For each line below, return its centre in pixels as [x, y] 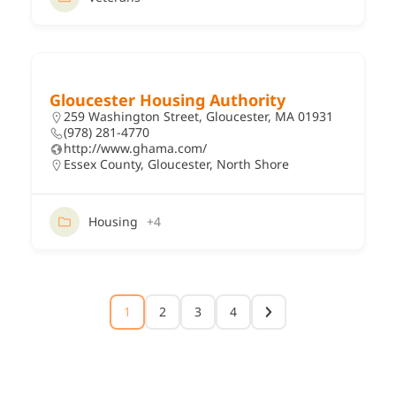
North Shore [253, 164]
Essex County [102, 164]
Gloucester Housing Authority [168, 99]
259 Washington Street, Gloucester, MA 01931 [198, 116]
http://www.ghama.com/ [135, 148]
